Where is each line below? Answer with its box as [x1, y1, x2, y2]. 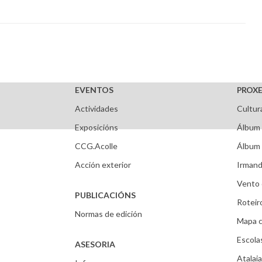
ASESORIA [75, 239, 116, 249]
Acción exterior [75, 160, 132, 170]
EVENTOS [75, 85, 114, 95]
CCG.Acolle [75, 141, 118, 151]
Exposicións [75, 122, 119, 132]
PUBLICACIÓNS [75, 190, 136, 200]
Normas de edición [75, 209, 143, 219]
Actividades [75, 104, 119, 113]
